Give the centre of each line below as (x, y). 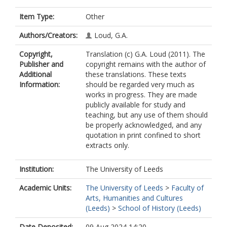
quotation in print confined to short (143, 135)
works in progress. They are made (141, 94)
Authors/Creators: (48, 35)
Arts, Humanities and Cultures (134, 198)
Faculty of (187, 188)
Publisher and (41, 64)
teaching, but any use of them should (147, 115)
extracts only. (107, 145)
